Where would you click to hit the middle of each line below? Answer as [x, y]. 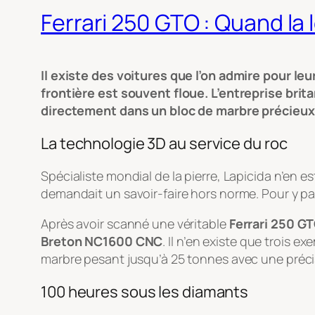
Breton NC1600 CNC [102, 241]
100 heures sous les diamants [145, 291]
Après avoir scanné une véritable [135, 223]
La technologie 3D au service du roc [164, 143]
